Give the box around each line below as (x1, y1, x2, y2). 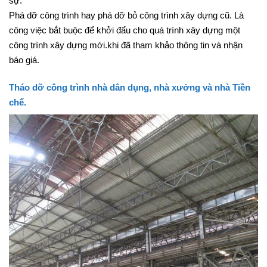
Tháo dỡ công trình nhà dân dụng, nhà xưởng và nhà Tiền (9, 92, 250, 103)
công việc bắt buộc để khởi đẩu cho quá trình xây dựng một (9, 35, 240, 46)
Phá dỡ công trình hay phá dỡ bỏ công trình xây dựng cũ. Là (9, 20, 244, 31)
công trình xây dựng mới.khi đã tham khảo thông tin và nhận (9, 50, 243, 61)
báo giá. (9, 65, 39, 76)
